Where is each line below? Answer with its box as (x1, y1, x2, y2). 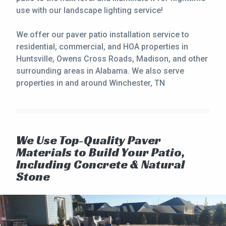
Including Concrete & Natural (16, 156, 185, 172)
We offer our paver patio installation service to (16, 29, 189, 39)
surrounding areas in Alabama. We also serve (16, 66, 184, 76)
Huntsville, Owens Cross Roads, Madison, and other (16, 53, 208, 64)
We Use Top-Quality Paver (16, 132, 161, 148)
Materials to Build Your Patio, (16, 144, 185, 160)
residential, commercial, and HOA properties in (16, 41, 188, 51)
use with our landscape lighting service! (16, 5, 163, 15)
